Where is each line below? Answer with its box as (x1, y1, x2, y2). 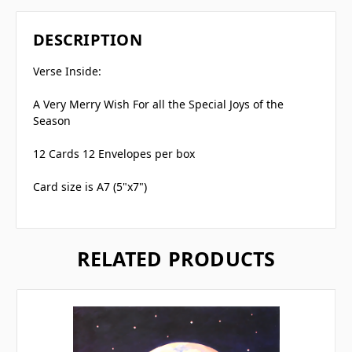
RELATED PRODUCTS (76, 245, 276, 273)
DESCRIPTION (33, 29, 142, 51)
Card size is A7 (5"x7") (33, 179, 147, 195)
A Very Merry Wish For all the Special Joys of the (33, 97, 284, 112)
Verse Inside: (33, 64, 101, 79)
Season (33, 113, 71, 129)
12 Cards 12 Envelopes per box (33, 146, 195, 162)
